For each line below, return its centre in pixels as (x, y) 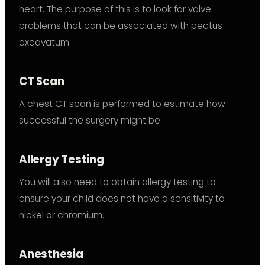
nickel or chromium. (62, 215)
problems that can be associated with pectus (121, 26)
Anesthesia (51, 254)
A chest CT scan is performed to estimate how (122, 104)
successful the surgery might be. (91, 121)
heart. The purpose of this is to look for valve (115, 9)
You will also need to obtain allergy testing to (117, 182)
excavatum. (45, 43)
